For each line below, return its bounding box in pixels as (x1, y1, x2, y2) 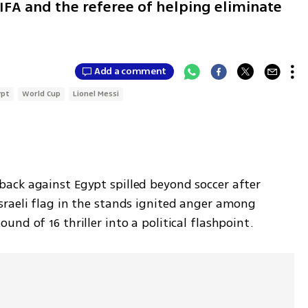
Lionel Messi (73, 87, 120, 100)
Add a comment (93, 64, 167, 79)
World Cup (22, 87, 61, 100)
